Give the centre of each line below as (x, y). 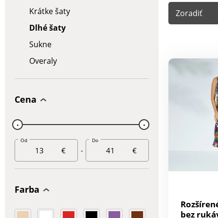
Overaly (43, 61)
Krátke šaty (50, 11)
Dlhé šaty (47, 28)
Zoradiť (189, 13)
